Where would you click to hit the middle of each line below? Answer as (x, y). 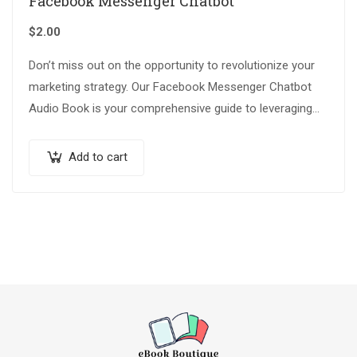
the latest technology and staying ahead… (137, 130)
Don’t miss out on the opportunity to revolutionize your (172, 66)
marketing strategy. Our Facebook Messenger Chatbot (170, 87)
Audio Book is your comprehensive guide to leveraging (171, 109)
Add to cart (98, 157)
